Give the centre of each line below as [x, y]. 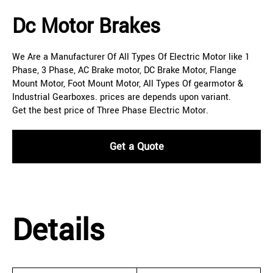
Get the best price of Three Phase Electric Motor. [110, 110]
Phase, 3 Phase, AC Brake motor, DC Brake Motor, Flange [124, 70]
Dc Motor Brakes [86, 26]
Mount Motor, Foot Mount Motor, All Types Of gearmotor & [128, 83]
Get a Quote [136, 146]
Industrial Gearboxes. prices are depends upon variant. [122, 97]
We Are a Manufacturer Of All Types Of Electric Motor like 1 [131, 57]
